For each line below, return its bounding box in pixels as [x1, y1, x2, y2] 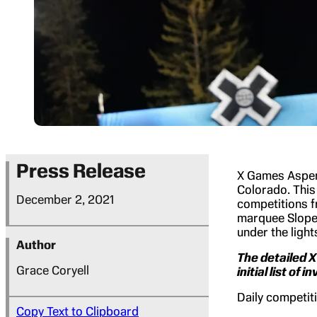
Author [16, 237, 56, 252]
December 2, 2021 [16, 192, 114, 207]
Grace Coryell [16, 263, 89, 277]
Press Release [16, 158, 146, 183]
